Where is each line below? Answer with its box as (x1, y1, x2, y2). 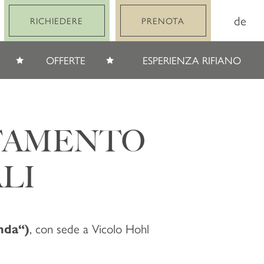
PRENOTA (141, 14, 185, 27)
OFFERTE (46, 52, 85, 67)
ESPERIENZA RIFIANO (143, 52, 241, 67)
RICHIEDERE (30, 14, 84, 27)
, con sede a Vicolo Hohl (29, 219, 149, 237)
